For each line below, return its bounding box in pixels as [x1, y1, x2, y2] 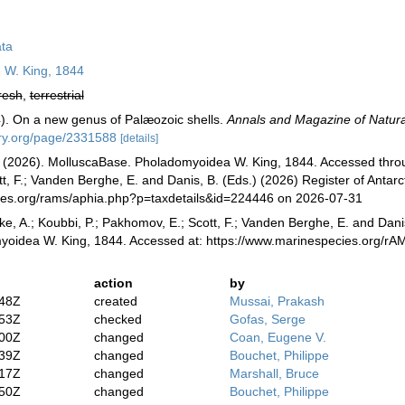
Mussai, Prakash [229, 294, 325, 308]
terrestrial [29, 88, 84, 102]
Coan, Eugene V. [229, 330, 326, 344]
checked [94, 312, 143, 326]
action [94, 276, 134, 290]
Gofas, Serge [229, 312, 306, 326]
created [94, 294, 138, 308]
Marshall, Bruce [229, 366, 319, 381]
